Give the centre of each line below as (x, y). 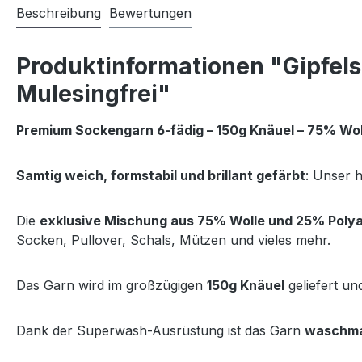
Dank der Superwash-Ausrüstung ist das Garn (160, 330)
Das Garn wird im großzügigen (112, 285)
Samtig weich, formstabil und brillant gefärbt (161, 175)
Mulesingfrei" (93, 93)
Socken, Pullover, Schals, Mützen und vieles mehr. (173, 240)
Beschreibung (59, 13)
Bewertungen (150, 13)
